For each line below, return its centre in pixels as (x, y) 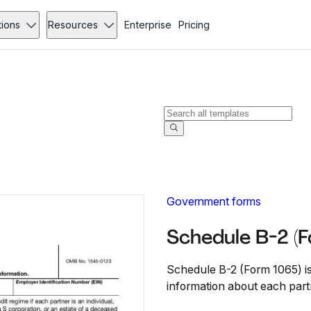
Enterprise (148, 25)
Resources (73, 25)
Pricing (194, 25)
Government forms (214, 201)
